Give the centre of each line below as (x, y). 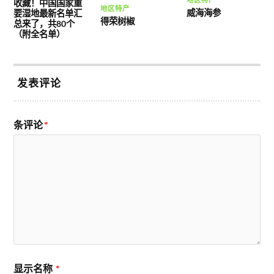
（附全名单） (39, 34)
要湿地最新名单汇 (48, 13)
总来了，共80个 (44, 24)
